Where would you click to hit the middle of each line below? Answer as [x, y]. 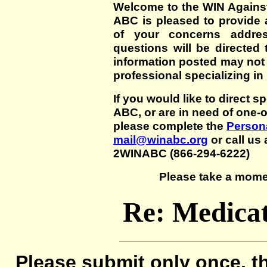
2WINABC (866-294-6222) [181, 153]
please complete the [170, 126]
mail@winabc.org [161, 139]
